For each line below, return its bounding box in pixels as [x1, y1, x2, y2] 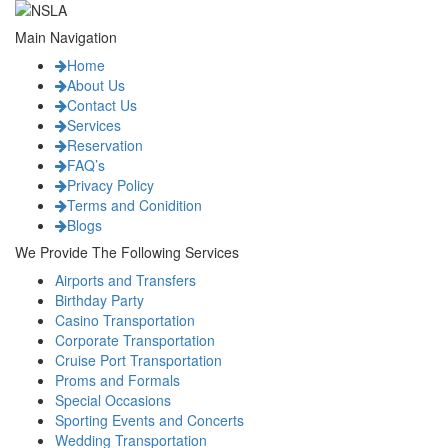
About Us [67, 74, 125, 95]
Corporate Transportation [55, 329, 215, 350]
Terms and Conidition [67, 194, 202, 215]
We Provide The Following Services [15, 241, 239, 262]
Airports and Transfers [55, 269, 196, 290]
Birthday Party [55, 289, 144, 310]
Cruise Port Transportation [55, 349, 222, 370]
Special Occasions [55, 389, 171, 410]
